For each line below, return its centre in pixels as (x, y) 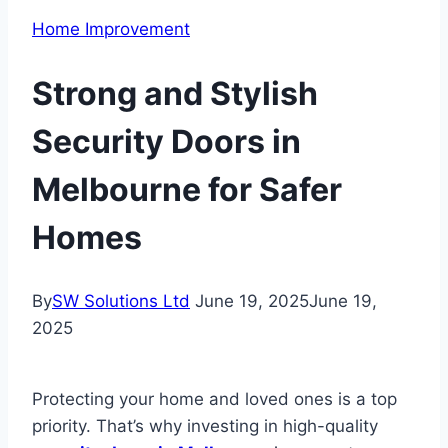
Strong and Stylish (175, 93)
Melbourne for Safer (187, 189)
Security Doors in (166, 141)
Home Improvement (111, 29)
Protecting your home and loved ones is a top (214, 399)
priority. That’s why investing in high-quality (205, 426)
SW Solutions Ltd (121, 301)
